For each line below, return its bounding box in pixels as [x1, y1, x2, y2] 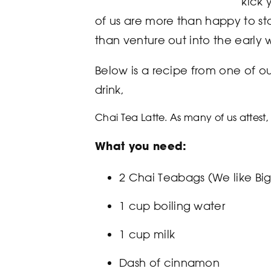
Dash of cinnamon [119, 256, 220, 269]
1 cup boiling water [119, 199, 226, 212]
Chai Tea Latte [95, 111, 165, 123]
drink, [95, 83, 124, 96]
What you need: [95, 139, 187, 153]
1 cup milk [119, 227, 175, 241]
